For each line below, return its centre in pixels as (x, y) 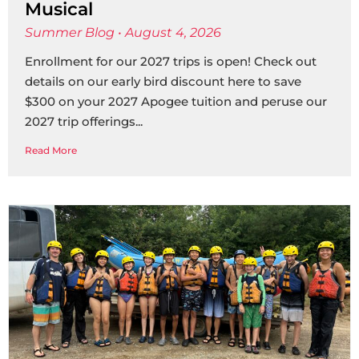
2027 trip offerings (80, 121)
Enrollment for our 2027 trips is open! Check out (171, 61)
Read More (51, 150)
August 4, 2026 (171, 32)
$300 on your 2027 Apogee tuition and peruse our (176, 101)
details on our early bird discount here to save (163, 81)
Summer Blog (71, 32)
